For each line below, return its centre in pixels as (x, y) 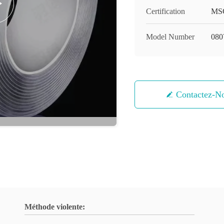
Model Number (170, 37)
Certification (165, 11)
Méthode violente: (55, 207)
